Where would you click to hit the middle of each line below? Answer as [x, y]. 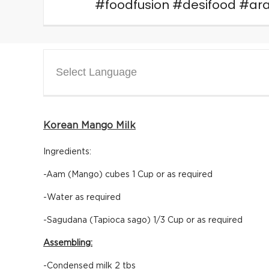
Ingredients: [67, 152]
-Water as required [82, 198]
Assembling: [68, 243]
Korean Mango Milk [89, 125]
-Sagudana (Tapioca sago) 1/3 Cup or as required [143, 220]
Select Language [96, 72]
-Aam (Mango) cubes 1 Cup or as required [128, 175]
